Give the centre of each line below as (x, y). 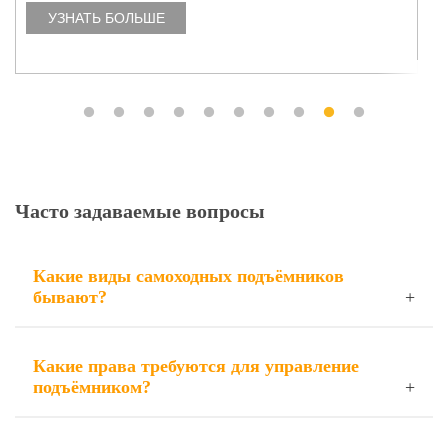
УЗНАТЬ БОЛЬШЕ (106, 18)
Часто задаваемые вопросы (140, 211)
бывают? (70, 297)
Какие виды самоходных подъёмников (188, 276)
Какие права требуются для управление (196, 366)
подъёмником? (92, 387)
